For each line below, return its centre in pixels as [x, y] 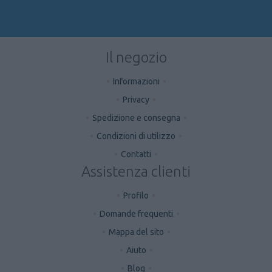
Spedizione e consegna [136, 117]
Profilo [136, 195]
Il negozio [136, 57]
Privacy [136, 99]
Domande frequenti [136, 213]
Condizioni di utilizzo [136, 136]
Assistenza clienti [136, 171]
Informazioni [136, 81]
